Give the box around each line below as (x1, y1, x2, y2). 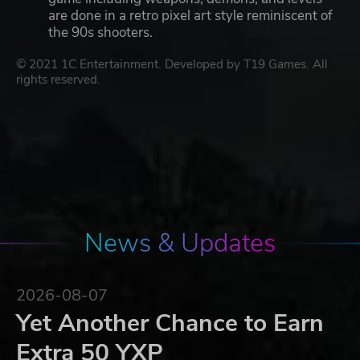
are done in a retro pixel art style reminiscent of (48, 6, 333, 26)
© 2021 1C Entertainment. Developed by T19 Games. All (16, 56, 328, 73)
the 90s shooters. (48, 23, 153, 43)
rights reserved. (16, 72, 100, 88)
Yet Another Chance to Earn (16, 307, 324, 341)
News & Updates (84, 226, 276, 261)
